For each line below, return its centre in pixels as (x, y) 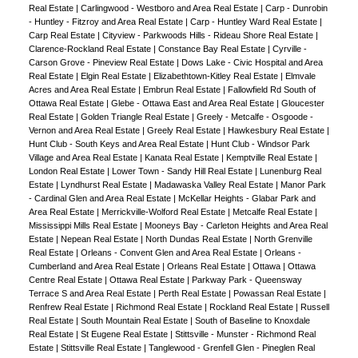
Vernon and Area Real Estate (85, 131)
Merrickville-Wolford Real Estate (164, 212)
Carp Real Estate (63, 36)
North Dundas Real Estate (197, 239)
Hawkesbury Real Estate (277, 131)
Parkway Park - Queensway (247, 280)
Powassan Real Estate (278, 294)
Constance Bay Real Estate (213, 49)
